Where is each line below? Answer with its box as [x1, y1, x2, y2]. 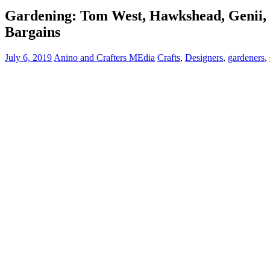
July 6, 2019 [5, 52, 52, 63]
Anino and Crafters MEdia [54, 52, 155, 63]
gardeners [228, 52, 265, 63]
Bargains [5, 24, 64, 40]
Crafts [157, 52, 180, 63]
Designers [185, 52, 223, 63]
